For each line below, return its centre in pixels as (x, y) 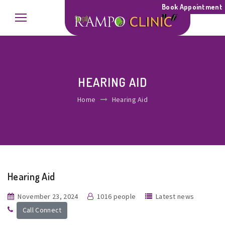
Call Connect (42, 210)
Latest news (175, 196)
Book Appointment (192, 7)
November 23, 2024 (48, 196)
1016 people (117, 196)
